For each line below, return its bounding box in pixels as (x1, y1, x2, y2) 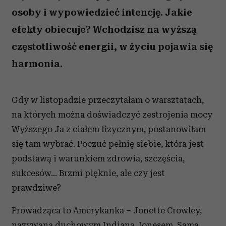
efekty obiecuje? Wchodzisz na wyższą (12, 24, 196, 35)
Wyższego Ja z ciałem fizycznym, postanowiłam (12, 124, 206, 134)
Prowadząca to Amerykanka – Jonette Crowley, (12, 205, 202, 215)
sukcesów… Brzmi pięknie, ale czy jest (12, 168, 165, 178)
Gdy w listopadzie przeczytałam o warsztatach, (12, 95, 204, 105)
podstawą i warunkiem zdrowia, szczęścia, (12, 153, 185, 163)
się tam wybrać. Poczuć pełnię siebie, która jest (12, 139, 204, 149)
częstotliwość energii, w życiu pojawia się (12, 41, 213, 52)
